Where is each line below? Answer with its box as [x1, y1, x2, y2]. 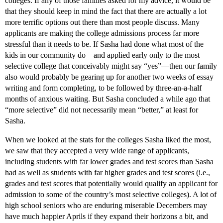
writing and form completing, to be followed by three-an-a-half [5, 84, 202, 93]
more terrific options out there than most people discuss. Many [5, 18, 200, 27]
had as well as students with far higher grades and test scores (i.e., [5, 168, 210, 177]
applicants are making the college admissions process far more [5, 29, 199, 38]
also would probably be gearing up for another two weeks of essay [5, 73, 214, 82]
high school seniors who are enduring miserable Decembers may [5, 201, 207, 210]
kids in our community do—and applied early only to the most [5, 51, 200, 60]
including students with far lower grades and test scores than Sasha [5, 157, 214, 166]
